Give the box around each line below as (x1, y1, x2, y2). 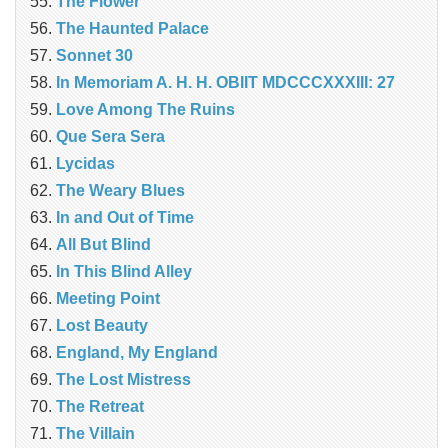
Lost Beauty (56, 317, 148, 335)
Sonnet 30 (56, 47, 133, 65)
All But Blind (56, 236, 151, 254)
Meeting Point (56, 290, 160, 308)
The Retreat (56, 398, 144, 416)
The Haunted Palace (56, 20, 209, 38)
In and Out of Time (56, 209, 194, 227)
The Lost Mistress (56, 371, 191, 389)
